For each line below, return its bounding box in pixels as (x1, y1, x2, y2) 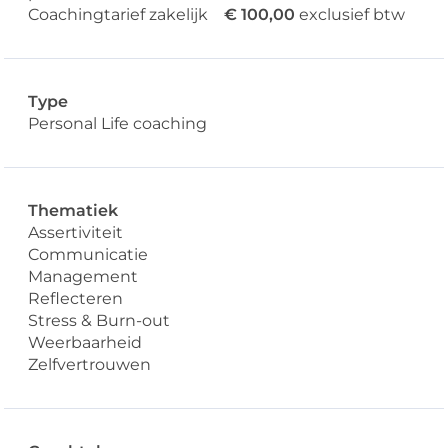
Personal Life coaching (28, 114, 208, 134)
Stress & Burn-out (28, 311, 171, 331)
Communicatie (28, 245, 149, 265)
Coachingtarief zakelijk (28, 5, 209, 25)
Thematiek (28, 201, 119, 221)
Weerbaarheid (28, 333, 143, 353)
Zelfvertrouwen (28, 355, 152, 375)
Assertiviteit (28, 223, 124, 243)
